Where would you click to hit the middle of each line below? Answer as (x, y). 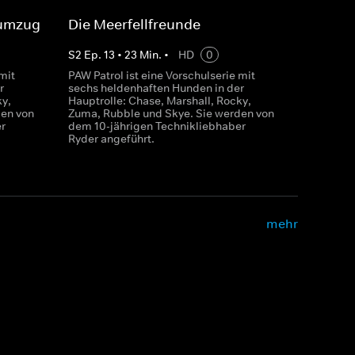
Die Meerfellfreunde (134, 25)
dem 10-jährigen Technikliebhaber (157, 126)
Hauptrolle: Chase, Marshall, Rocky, (159, 101)
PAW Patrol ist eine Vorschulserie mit (161, 75)
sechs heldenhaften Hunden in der (156, 88)
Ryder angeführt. (111, 139)
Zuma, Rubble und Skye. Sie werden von (171, 113)
